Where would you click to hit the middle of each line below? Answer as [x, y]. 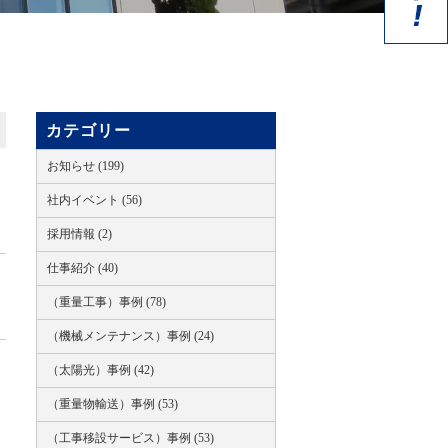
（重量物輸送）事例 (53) [112, 404]
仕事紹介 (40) [82, 268]
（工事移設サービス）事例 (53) [130, 438]
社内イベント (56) [94, 200]
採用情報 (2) [79, 234]
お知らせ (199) [85, 166]
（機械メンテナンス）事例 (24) [130, 336]
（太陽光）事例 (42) [100, 370]
